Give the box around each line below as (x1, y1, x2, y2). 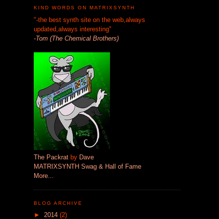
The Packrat (33, 153, 68, 161)
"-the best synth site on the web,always (33, 16, 145, 23)
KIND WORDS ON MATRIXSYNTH (33, 5, 135, 11)
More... (33, 172, 54, 179)
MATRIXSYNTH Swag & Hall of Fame (33, 162, 141, 170)
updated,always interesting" (33, 25, 111, 33)
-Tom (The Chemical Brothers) (33, 34, 119, 42)
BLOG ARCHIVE (33, 200, 83, 206)
